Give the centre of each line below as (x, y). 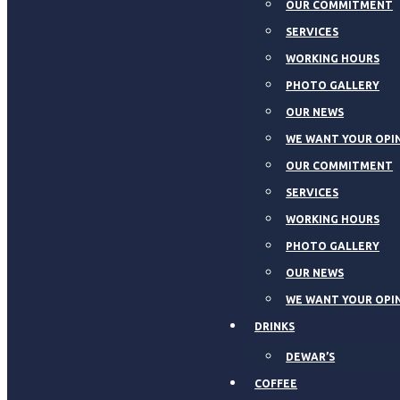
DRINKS (275, 326)
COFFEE (276, 383)
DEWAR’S (311, 357)
